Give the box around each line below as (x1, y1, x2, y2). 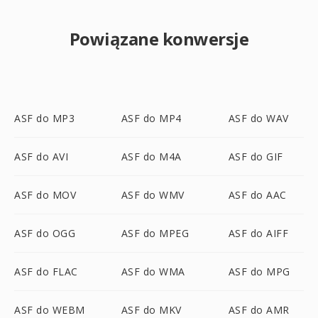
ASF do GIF (228, 150, 283, 163)
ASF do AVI (14, 150, 68, 163)
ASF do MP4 (121, 111, 182, 125)
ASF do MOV (14, 188, 76, 202)
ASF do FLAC (14, 265, 78, 278)
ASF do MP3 (14, 111, 75, 125)
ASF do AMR (228, 303, 290, 317)
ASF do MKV (121, 303, 182, 317)
